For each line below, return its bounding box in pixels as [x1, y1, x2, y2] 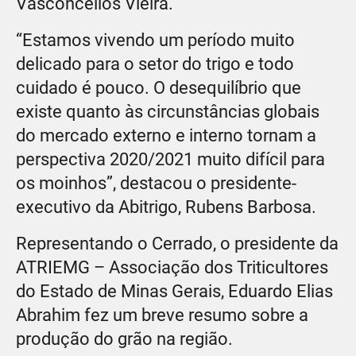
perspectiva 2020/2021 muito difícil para [16, 149, 325, 169]
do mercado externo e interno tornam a [16, 125, 316, 145]
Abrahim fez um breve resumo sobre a [16, 304, 308, 325]
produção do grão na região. [16, 328, 233, 349]
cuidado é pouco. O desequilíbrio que [16, 77, 301, 98]
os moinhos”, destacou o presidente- [16, 172, 296, 193]
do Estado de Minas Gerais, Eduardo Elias [16, 281, 333, 301]
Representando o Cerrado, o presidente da [16, 233, 339, 253]
